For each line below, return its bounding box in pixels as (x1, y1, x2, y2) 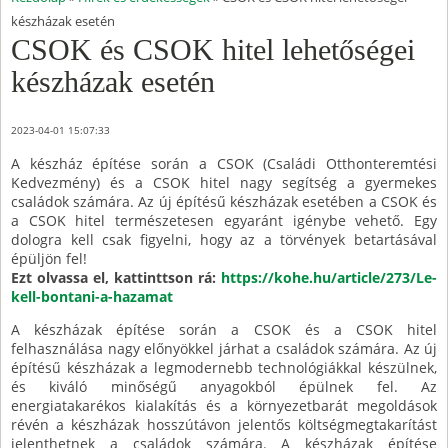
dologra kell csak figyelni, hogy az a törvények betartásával (11, 230, 437, 250)
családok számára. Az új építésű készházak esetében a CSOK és (11, 192, 437, 212)
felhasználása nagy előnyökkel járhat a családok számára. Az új (11, 339, 437, 359)
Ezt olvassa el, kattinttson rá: (11, 268, 221, 288)
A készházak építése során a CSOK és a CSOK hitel (11, 320, 437, 340)
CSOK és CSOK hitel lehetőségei (11, 33, 415, 66)
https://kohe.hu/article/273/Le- (221, 268, 437, 288)
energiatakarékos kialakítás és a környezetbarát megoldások (11, 396, 437, 416)
